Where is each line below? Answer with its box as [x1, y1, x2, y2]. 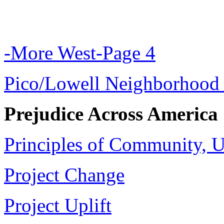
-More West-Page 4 [4, 42, 155, 63]
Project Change [4, 164, 124, 185]
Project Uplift [4, 194, 111, 216]
